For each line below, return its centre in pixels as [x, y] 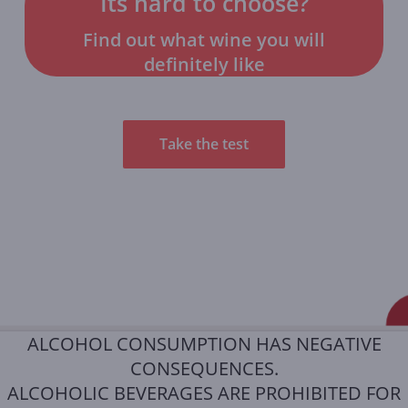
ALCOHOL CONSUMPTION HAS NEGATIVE [204, 344]
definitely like [204, 65]
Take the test [204, 144]
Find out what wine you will [204, 40]
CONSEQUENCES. [204, 369]
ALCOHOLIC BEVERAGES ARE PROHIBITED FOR [204, 393]
